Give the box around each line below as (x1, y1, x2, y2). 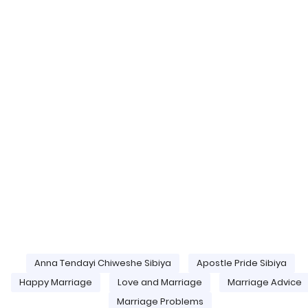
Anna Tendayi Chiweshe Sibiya (34, 256, 171, 269)
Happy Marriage (19, 275, 92, 289)
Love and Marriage (117, 275, 202, 289)
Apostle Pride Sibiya (196, 256, 287, 269)
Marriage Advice (227, 275, 302, 289)
